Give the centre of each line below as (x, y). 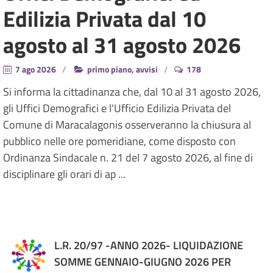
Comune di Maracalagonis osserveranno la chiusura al (127, 124)
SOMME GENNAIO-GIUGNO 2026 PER (143, 261)
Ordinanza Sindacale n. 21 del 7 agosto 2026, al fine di (128, 157)
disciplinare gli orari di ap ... (64, 174)
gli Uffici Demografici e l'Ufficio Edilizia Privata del (117, 108)
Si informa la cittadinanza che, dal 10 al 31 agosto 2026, (132, 91)
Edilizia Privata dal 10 (105, 18)
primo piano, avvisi (122, 69)
